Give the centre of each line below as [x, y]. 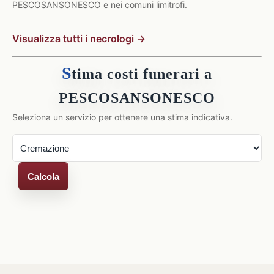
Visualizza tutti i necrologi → [79, 39]
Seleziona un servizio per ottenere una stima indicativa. [122, 117]
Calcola [43, 176]
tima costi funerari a [142, 74]
